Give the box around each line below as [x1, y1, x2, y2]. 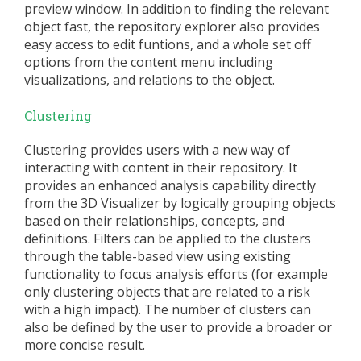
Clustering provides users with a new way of [24, 140, 290, 159]
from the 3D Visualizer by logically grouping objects [24, 193, 336, 212]
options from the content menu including [24, 53, 273, 72]
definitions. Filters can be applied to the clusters [24, 229, 311, 247]
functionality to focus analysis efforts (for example [24, 264, 328, 283]
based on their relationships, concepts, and [24, 211, 284, 230]
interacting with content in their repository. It [24, 158, 297, 176]
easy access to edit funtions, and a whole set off [24, 35, 311, 54]
